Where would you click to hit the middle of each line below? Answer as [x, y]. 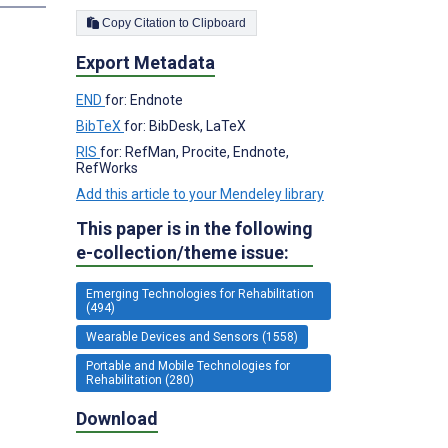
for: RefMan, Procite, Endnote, [194, 151]
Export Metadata [145, 62]
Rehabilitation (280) [140, 379]
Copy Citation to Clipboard [219, 22]
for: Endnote [144, 99]
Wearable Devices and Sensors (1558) [192, 336]
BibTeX [100, 125]
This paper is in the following [194, 228]
